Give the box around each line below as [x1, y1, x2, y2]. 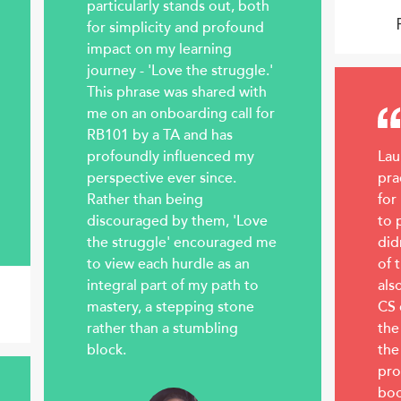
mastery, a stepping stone [87, 297, 254, 318]
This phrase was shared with [87, 82, 267, 103]
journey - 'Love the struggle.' [87, 61, 273, 81]
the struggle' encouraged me [87, 233, 277, 253]
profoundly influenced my [87, 147, 254, 167]
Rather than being [87, 190, 203, 210]
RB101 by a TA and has [87, 125, 233, 146]
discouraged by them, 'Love [87, 211, 268, 232]
